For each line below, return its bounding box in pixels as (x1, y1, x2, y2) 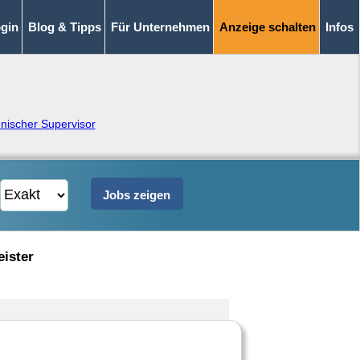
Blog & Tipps (28, 20, 101, 34)
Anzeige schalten (219, 20, 316, 34)
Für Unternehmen (111, 20, 210, 34)
